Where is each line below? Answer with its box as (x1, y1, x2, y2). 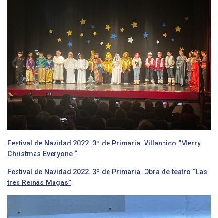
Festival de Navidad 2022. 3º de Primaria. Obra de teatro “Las (7, 167, 207, 176)
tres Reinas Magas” (7, 178, 71, 186)
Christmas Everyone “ (7, 149, 77, 158)
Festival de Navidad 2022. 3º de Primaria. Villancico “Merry (7, 139, 200, 147)
